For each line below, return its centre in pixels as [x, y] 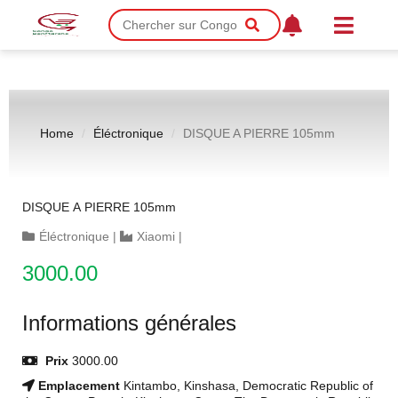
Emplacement [79, 386]
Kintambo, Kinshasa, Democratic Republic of [248, 386]
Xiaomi [156, 236]
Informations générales [129, 323]
